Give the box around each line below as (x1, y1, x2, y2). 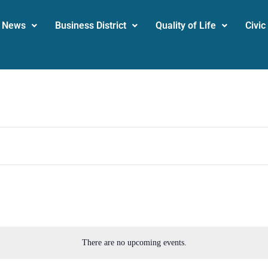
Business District (55, 20, 126, 31)
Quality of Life (156, 20, 216, 31)
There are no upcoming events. (81, 237, 187, 247)
